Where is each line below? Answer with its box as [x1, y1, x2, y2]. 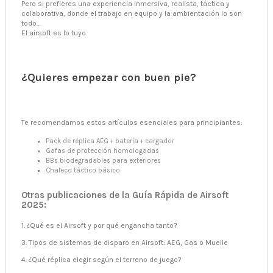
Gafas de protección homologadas [46, 146, 159, 155]
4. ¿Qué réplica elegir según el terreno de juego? [21, 255, 182, 264]
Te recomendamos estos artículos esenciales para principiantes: [21, 118, 243, 127]
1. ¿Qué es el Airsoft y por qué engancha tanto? [21, 221, 177, 230]
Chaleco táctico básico [46, 166, 122, 174]
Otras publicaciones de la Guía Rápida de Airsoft [21, 189, 229, 200]
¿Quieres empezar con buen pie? [21, 70, 196, 84]
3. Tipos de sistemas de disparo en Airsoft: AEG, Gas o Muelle [21, 238, 228, 247]
